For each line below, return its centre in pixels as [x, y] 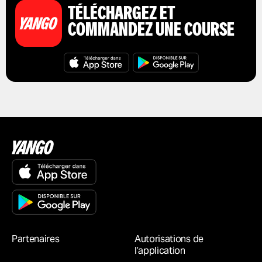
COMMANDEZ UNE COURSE [151, 31]
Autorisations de [169, 239]
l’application [160, 251]
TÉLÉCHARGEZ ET [121, 15]
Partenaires [36, 239]
